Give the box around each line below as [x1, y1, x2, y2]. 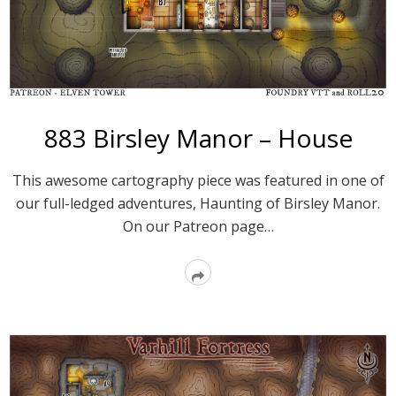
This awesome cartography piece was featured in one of [11, 170, 385, 190]
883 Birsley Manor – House [43, 120, 353, 155]
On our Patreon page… [122, 216, 274, 236]
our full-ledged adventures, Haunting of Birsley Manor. [16, 193, 380, 213]
